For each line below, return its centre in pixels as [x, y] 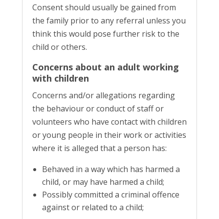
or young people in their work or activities [109, 135]
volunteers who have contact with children [109, 121]
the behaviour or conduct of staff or [98, 108]
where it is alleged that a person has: [99, 148]
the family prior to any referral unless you [109, 20]
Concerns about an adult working [105, 67]
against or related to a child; [93, 207]
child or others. [59, 47]
